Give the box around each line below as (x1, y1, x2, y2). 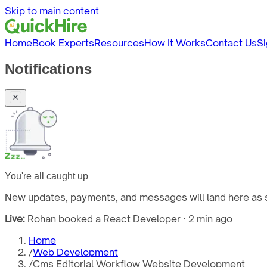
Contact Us (206, 37, 257, 49)
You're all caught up (5, 170, 88, 181)
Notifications (5, 60, 92, 77)
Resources (94, 37, 144, 49)
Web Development (33, 246, 118, 258)
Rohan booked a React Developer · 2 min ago (27, 212, 232, 225)
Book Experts (32, 37, 94, 49)
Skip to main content (5, 5, 99, 17)
